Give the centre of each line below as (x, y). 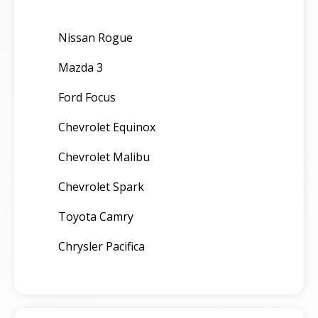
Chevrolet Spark (101, 186)
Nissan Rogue (95, 37)
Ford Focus (87, 97)
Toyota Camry (96, 216)
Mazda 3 (81, 67)
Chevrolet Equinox (107, 127)
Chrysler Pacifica (102, 246)
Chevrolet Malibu (104, 157)
